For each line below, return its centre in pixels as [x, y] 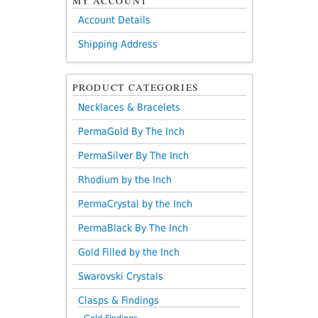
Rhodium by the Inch [125, 179]
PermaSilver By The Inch [133, 155]
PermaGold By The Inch [131, 131]
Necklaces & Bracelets [129, 107]
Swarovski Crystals [120, 276]
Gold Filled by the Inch [128, 252]
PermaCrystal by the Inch [135, 203]
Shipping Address [117, 44]
